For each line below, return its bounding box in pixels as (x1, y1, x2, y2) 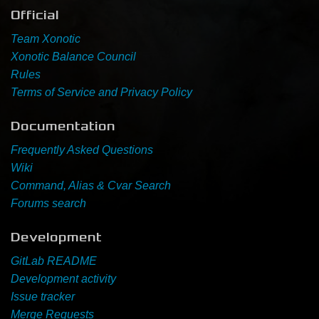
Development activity (11, 273, 116, 286)
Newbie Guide (122, 22, 221, 38)
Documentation (11, 117, 115, 134)
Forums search (11, 197, 86, 209)
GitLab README (11, 255, 97, 268)
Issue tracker (11, 291, 75, 303)
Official (11, 6, 59, 23)
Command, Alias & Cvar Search (11, 179, 171, 192)
